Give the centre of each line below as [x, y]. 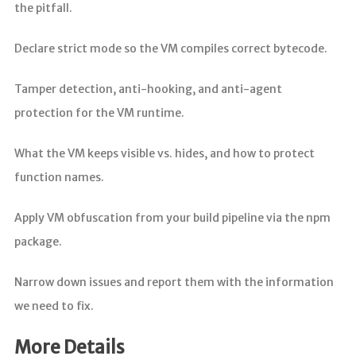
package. [38, 241]
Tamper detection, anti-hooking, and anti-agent [148, 89]
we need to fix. [54, 306]
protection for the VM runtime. [99, 112]
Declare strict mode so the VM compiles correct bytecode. [170, 48]
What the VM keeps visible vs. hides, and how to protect [164, 153]
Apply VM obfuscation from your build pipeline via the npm [172, 217]
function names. [59, 177]
